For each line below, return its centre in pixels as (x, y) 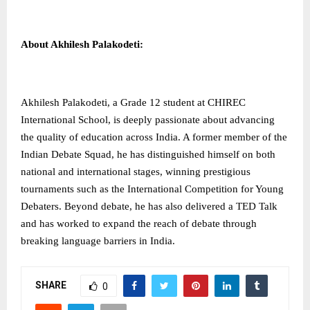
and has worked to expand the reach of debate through (139, 224)
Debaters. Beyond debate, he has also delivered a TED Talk (149, 207)
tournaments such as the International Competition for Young (152, 189)
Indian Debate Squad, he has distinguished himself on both (148, 155)
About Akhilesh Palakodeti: (82, 45)
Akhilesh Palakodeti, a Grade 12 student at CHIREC (133, 103)
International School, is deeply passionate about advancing (148, 120)
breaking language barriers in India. (98, 241)
